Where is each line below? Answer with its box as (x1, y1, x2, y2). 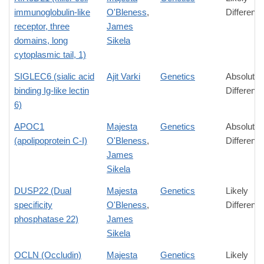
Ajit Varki (107, 71, 140, 82)
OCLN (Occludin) (14, 250, 81, 260)
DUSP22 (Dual (14, 186, 71, 196)
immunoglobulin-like (14, 7, 90, 18)
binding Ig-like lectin (14, 85, 89, 96)
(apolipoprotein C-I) (14, 136, 87, 146)
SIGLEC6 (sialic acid (14, 71, 94, 82)
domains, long (14, 35, 68, 46)
